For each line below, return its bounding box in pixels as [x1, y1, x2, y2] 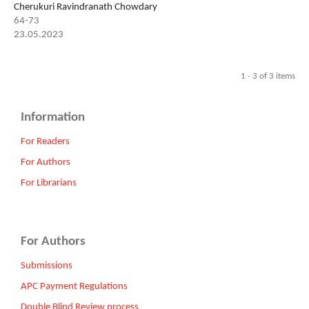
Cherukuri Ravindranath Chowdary [13, 1, 157, 12]
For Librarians [21, 177, 77, 188]
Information [21, 110, 85, 124]
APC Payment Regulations [21, 281, 128, 292]
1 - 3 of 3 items [241, 71, 296, 81]
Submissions [21, 260, 72, 271]
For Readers [21, 136, 70, 147]
